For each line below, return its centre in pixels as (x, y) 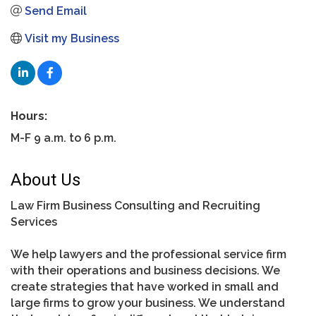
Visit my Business (72, 38)
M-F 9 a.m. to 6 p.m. (63, 138)
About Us (45, 180)
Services (34, 221)
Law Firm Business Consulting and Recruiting (135, 205)
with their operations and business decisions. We (145, 270)
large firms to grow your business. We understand (148, 303)
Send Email (56, 11)
